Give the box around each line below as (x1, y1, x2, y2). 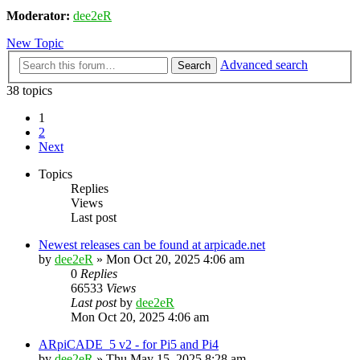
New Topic (6, 36, 63, 51)
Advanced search (220, 58, 308, 72)
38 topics (6, 84, 52, 97)
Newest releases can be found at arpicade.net (39, 238, 265, 252)
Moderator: (6, 9, 70, 23)
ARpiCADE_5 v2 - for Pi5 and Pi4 (39, 337, 219, 351)
